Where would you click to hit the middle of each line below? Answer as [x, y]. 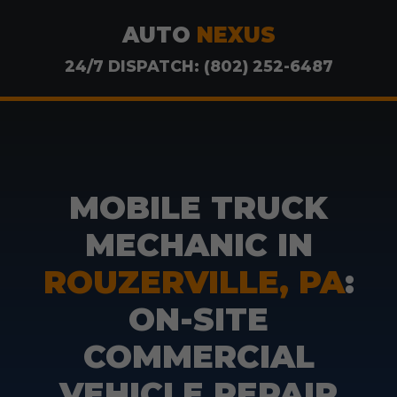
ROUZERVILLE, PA [194, 282]
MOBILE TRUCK [198, 208]
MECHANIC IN [198, 245]
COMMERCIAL [198, 357]
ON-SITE [198, 319]
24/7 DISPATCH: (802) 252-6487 [198, 66]
